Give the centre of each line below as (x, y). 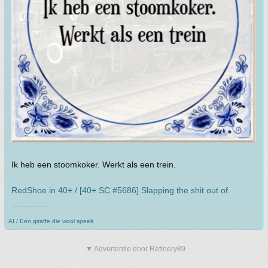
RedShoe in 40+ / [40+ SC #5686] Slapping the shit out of (120, 190)
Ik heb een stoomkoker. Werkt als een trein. (94, 164)
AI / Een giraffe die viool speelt (51, 221)
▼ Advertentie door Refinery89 (135, 249)
